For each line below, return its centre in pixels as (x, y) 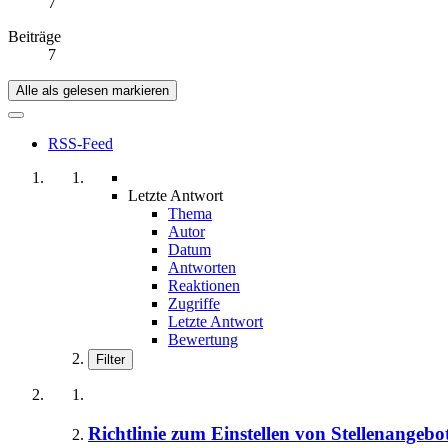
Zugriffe (194, 304)
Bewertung (203, 340)
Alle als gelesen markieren (92, 91)
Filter (110, 360)
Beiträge (34, 37)
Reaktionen (204, 286)
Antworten (202, 268)
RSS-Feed (80, 144)
